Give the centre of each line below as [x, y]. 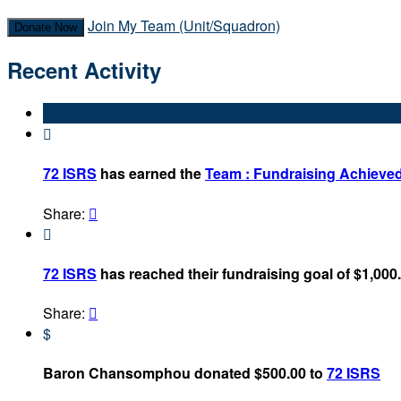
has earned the [151, 174]
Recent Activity [84, 70]
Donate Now [46, 28]
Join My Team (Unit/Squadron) [184, 26]
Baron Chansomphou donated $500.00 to [185, 373]
